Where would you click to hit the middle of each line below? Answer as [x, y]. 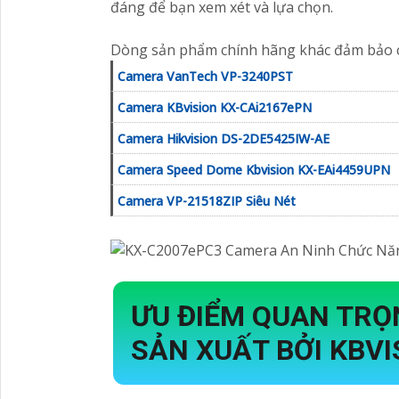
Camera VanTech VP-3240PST [205, 77]
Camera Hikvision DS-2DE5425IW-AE [224, 139]
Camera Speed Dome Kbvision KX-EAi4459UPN [254, 170]
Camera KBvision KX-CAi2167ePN [215, 108]
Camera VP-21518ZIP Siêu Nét [207, 201]
